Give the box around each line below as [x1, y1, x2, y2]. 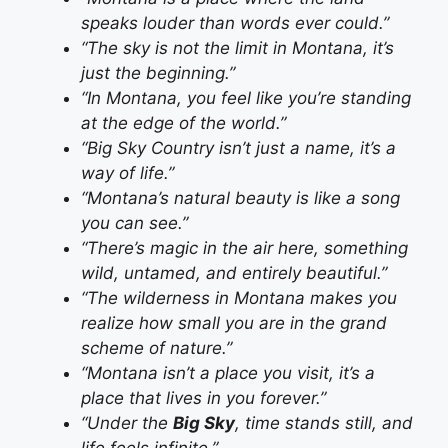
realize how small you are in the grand [81, 312, 387, 333]
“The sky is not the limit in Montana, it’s [81, 37, 394, 58]
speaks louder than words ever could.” [81, 12, 389, 33]
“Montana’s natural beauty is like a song [81, 187, 400, 208]
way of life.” [81, 162, 174, 183]
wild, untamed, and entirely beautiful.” [81, 262, 387, 283]
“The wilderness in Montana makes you [81, 287, 397, 308]
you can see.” [81, 212, 188, 233]
